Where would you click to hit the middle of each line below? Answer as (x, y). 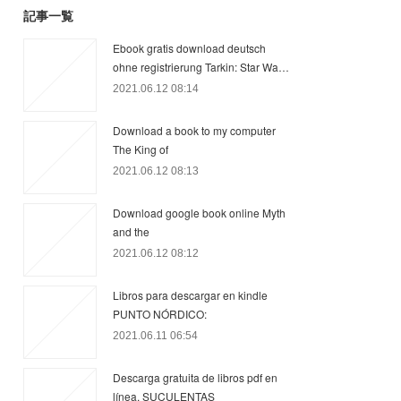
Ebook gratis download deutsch (189, 48)
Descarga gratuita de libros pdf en (195, 377)
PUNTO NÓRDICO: (160, 314)
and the (131, 231)
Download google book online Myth (199, 213)
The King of (141, 149)
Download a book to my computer (194, 130)
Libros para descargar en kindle (190, 295)
